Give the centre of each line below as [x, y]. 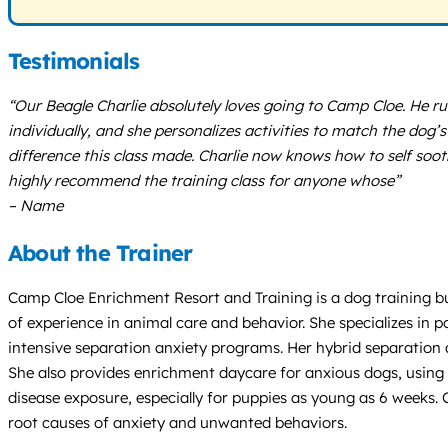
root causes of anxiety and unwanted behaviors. [177, 423]
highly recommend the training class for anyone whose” [204, 181]
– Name [35, 206]
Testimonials [74, 60]
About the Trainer [100, 253]
